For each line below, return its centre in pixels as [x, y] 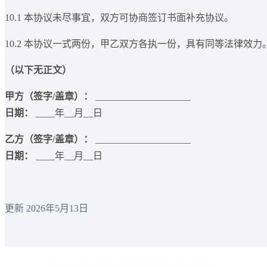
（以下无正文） [38, 70]
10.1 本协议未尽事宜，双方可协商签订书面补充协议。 [119, 18]
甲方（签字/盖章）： [49, 97]
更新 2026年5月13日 [46, 209]
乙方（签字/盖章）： [49, 139]
